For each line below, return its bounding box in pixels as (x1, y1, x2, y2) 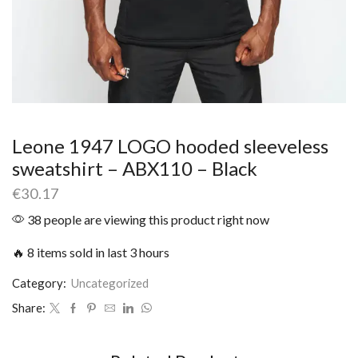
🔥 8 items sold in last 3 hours (12, 245, 169, 261)
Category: (12, 276, 69, 291)
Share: (12, 300, 46, 316)
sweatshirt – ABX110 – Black (12, 157, 257, 180)
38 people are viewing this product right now (25, 212, 269, 228)
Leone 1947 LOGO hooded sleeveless (12, 134, 328, 157)
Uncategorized (71, 276, 149, 291)
